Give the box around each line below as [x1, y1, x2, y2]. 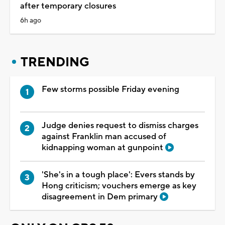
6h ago [20, 16, 41, 25]
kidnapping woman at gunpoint [42, 142, 165, 154]
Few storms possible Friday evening [42, 83, 179, 95]
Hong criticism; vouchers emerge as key [42, 180, 196, 192]
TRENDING [21, 54, 89, 70]
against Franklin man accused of [42, 131, 166, 143]
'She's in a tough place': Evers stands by [42, 169, 195, 181]
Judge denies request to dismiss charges [42, 120, 198, 132]
